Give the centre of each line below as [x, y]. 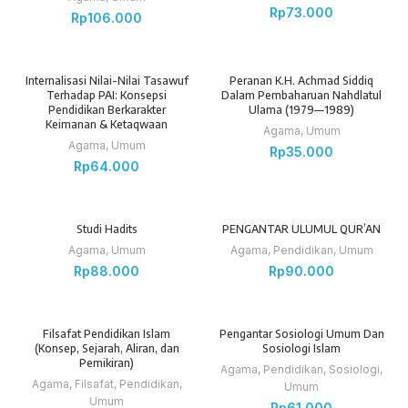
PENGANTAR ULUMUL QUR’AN [301, 229]
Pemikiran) [107, 363]
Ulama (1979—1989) [301, 110]
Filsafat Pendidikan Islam [107, 334]
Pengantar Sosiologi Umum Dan [301, 334]
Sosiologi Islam [301, 349]
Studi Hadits [107, 229]
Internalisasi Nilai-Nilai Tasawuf [107, 81]
